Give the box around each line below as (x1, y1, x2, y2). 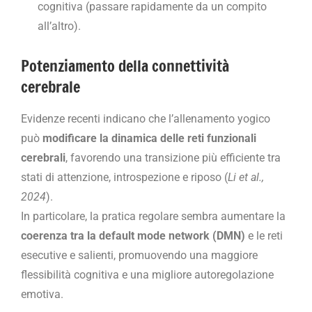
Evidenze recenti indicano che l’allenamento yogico (21, 111, 270, 125)
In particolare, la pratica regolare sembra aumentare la (21, 209, 286, 223)
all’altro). (38, 19, 81, 33)
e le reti (245, 228, 283, 242)
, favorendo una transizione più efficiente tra (65, 150, 281, 164)
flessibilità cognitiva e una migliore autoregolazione (21, 267, 274, 281)
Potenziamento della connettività (21, 55, 229, 77)
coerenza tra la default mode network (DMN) (21, 228, 245, 242)
